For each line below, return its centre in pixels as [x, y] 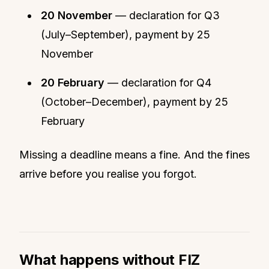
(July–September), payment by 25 [125, 34]
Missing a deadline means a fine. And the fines [134, 154]
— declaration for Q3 [166, 15]
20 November [77, 15]
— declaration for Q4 [158, 82]
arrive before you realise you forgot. [108, 174]
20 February [73, 82]
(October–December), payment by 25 [134, 101]
